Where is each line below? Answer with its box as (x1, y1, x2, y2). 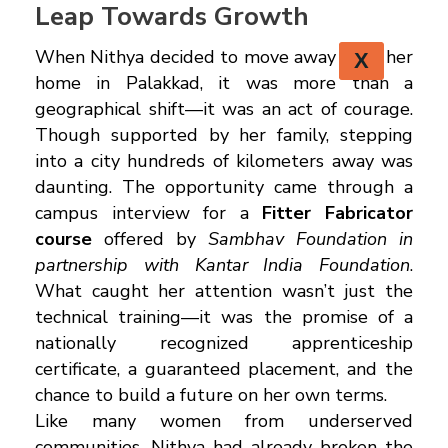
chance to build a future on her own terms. (35, 382, 387, 407)
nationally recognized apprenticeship (35, 330, 413, 355)
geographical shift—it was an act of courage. (35, 96, 413, 121)
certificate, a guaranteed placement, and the (35, 356, 413, 381)
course (35, 226, 92, 251)
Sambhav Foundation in (208, 226, 413, 251)
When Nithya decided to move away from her (35, 44, 413, 69)
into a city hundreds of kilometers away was (35, 148, 413, 173)
